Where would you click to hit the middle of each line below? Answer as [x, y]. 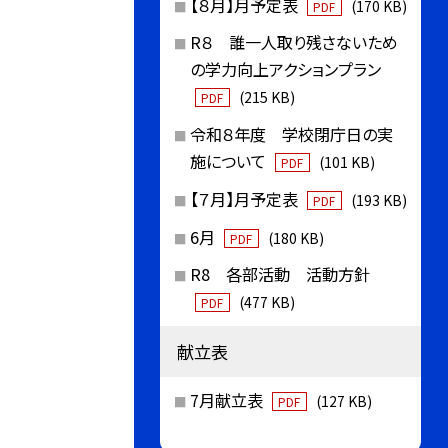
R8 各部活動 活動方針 [279, 274]
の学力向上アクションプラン [285, 69]
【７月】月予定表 [245, 198]
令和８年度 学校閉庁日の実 [291, 134]
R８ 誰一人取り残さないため [293, 42]
